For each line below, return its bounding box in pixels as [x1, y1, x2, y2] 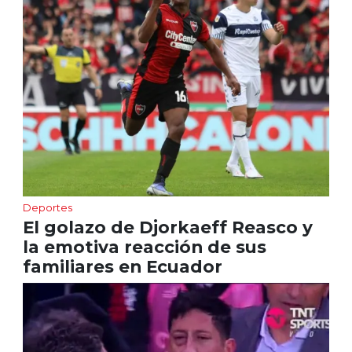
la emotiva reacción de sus [22, 236, 266, 258]
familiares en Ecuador [22, 256, 222, 277]
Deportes [22, 201, 72, 214]
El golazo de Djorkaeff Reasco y [22, 217, 313, 238]
